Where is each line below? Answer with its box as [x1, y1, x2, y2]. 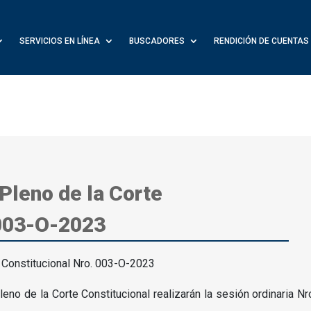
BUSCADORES [128, 36, 185, 46]
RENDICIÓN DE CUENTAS [213, 36, 309, 46]
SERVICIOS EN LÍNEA [19, 36, 100, 46]
